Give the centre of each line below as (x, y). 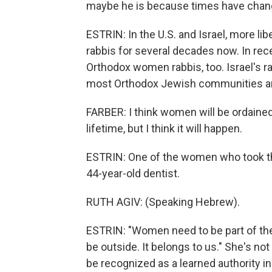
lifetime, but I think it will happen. (164, 128)
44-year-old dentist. (133, 173)
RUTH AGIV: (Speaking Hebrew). (163, 202)
